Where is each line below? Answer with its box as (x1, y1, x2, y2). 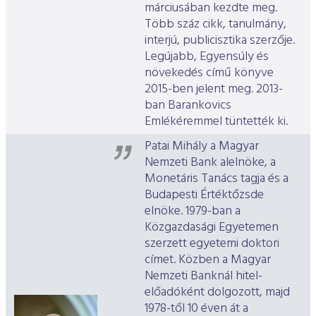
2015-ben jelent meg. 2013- (145, 79, 283, 100)
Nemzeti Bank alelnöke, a (145, 152, 276, 174)
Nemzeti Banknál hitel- (145, 266, 262, 287)
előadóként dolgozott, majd (145, 282, 290, 303)
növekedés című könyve (145, 63, 274, 84)
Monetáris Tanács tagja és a (145, 169, 288, 190)
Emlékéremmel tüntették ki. (145, 111, 288, 133)
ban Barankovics (145, 95, 231, 116)
